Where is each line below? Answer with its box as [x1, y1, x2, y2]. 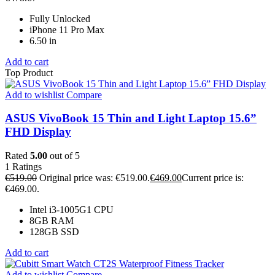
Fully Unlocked [29, 13, 90, 24]
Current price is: [182, 172, 244, 184]
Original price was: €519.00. [39, 172, 150, 184]
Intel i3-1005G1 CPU [29, 204, 114, 215]
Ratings [12, 161, 42, 172]
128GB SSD [29, 227, 79, 238]
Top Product [5, 67, 53, 78]
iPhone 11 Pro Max [29, 24, 104, 35]
